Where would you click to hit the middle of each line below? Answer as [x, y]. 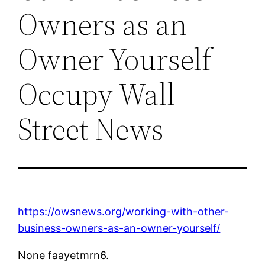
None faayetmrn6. [64, 255]
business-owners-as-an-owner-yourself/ [119, 228]
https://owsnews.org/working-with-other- [124, 211]
